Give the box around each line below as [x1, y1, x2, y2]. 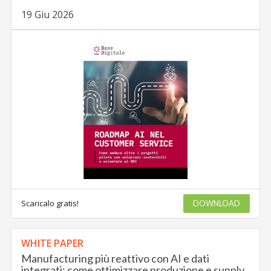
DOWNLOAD [192, 198, 240, 208]
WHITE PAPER [21, 236, 84, 250]
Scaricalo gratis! [21, 197, 79, 209]
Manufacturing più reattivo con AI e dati [21, 251, 210, 265]
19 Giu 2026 [21, 7, 74, 21]
